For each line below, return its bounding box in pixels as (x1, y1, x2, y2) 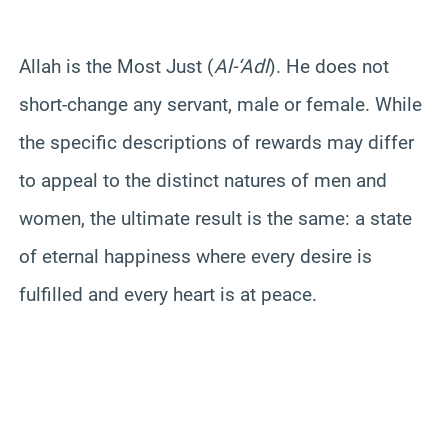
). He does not (269, 55, 389, 79)
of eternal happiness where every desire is (19, 245, 372, 269)
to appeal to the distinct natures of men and (19, 169, 387, 193)
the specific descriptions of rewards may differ (19, 131, 414, 155)
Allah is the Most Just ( (19, 55, 214, 79)
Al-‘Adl (214, 55, 269, 79)
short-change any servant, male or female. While (19, 93, 422, 117)
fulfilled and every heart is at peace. (19, 283, 317, 307)
